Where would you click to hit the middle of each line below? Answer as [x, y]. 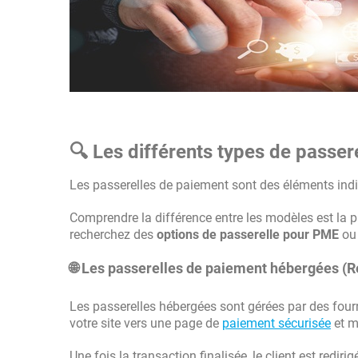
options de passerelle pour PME [248, 235]
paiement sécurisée [276, 323]
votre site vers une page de [146, 323]
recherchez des [113, 235]
